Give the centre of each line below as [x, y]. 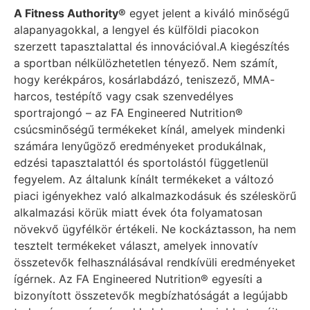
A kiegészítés [254, 47]
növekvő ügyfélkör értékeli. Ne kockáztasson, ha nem [155, 229]
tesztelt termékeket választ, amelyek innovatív [136, 246]
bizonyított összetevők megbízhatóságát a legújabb [151, 296]
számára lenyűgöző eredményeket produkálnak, [140, 146]
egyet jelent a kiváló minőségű [208, 13]
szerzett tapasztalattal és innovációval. [117, 47]
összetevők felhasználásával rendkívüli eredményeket [155, 263]
